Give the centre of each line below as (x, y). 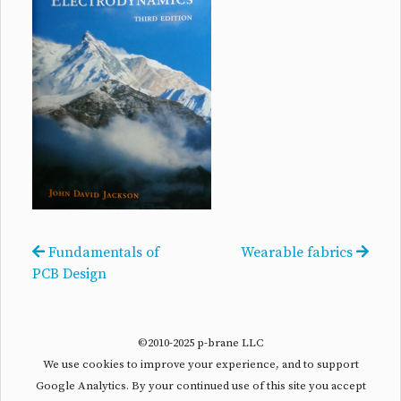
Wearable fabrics (299, 253)
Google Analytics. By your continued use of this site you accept (200, 386)
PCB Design (69, 274)
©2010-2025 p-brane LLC (200, 343)
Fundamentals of (102, 253)
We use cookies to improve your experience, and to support (200, 365)
